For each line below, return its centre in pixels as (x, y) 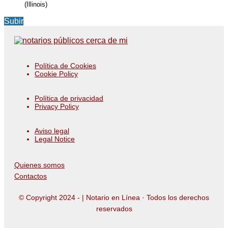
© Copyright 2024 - (50, 198)
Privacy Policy (57, 107)
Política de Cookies (65, 66)
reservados (114, 209)
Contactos (31, 176)
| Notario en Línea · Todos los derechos (146, 198)
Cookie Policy (56, 74)
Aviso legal (52, 131)
